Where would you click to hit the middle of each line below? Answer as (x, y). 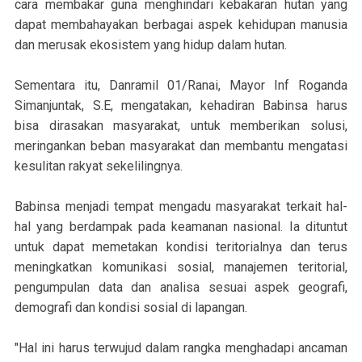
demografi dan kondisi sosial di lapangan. (131, 308)
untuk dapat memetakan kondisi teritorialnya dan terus (181, 247)
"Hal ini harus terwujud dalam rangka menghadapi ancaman (181, 348)
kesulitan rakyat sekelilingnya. (99, 166)
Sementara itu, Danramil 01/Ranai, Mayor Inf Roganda (181, 86)
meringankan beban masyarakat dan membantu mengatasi (181, 146)
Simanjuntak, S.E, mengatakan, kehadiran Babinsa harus (181, 106)
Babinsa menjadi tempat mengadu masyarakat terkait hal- (181, 207)
